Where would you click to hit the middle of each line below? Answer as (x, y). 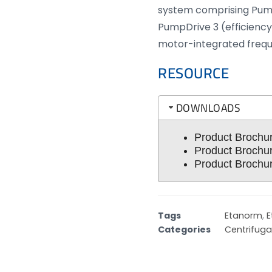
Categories (185, 229)
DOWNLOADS (208, 107)
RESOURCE (194, 73)
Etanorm (244, 215)
